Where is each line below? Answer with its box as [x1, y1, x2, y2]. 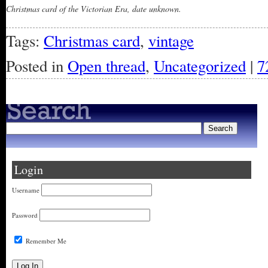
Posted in [6, 55, 68, 77]
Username [12, 185, 39, 194]
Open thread [68, 55, 145, 77]
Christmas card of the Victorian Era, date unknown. [6, 3, 181, 14]
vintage [148, 30, 194, 51]
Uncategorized [154, 55, 246, 77]
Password [12, 211, 38, 220]
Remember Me [24, 236, 66, 245]
